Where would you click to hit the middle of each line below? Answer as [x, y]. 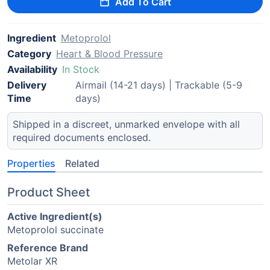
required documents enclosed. [82, 137]
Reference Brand [48, 248]
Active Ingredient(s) [55, 216]
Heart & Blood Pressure [109, 54]
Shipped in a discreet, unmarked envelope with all [126, 124]
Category [29, 54]
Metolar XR [32, 261]
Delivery [27, 85]
